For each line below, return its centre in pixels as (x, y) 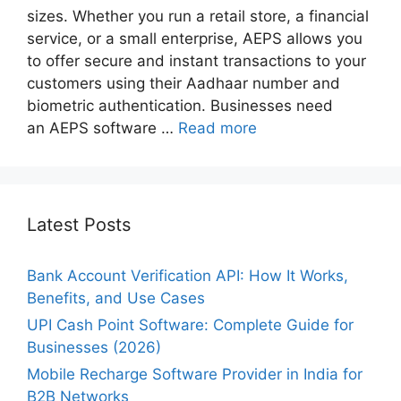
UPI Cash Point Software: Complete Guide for (190, 324)
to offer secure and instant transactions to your (196, 60)
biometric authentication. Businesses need (180, 105)
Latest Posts (79, 224)
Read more (218, 128)
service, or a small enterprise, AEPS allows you (195, 38)
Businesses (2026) (94, 347)
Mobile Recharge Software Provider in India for (195, 374)
